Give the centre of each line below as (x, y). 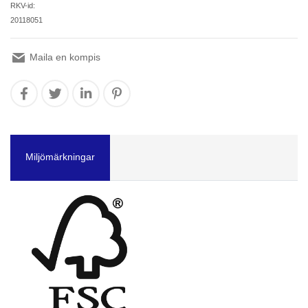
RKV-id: (23, 5)
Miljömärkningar (60, 157)
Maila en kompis (64, 57)
